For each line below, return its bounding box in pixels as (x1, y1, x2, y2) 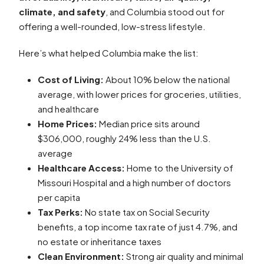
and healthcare (38, 103, 99, 114)
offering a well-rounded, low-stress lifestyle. (19, 21, 206, 32)
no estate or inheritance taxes (38, 236, 161, 247)
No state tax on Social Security (83, 206, 210, 217)
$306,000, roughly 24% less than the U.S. (38, 133, 211, 144)
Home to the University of (125, 162, 233, 173)
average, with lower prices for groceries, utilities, (38, 88, 241, 100)
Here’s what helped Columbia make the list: (19, 47, 199, 58)
